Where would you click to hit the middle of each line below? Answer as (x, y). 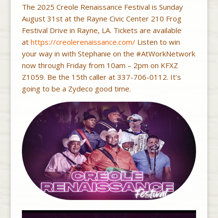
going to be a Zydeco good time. (76, 89)
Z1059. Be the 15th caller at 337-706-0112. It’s (101, 77)
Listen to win (157, 42)
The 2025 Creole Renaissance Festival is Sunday (102, 7)
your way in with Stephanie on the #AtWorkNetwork (108, 54)
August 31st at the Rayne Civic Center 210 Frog (101, 19)
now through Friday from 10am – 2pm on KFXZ (100, 65)
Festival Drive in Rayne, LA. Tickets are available (101, 30)
